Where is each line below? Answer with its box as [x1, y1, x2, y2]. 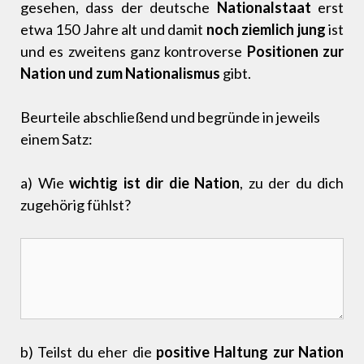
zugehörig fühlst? [20, 196, 131, 214]
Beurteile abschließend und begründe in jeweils [20, 108, 320, 127]
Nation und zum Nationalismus [20, 64, 220, 83]
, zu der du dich [240, 174, 344, 193]
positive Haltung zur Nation [155, 343, 344, 362]
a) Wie [20, 174, 69, 193]
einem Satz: [20, 130, 93, 149]
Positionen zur [246, 42, 344, 61]
